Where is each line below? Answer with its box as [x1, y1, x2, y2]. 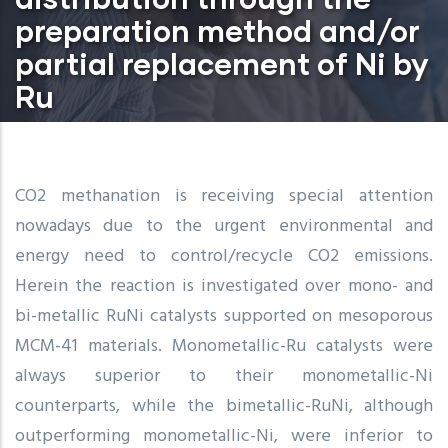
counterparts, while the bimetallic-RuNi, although [15, 391, 433, 421]
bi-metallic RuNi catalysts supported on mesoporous [15, 301, 433, 331]
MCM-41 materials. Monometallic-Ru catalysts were [15, 331, 433, 361]
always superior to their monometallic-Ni [15, 361, 433, 391]
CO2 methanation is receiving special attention [15, 181, 433, 211]
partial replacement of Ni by [15, 44, 429, 81]
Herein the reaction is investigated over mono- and [15, 271, 433, 301]
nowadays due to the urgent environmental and [15, 211, 433, 241]
